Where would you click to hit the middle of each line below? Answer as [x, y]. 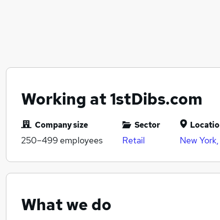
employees [80, 140]
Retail [134, 140]
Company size [61, 125]
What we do [66, 205]
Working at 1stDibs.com [112, 99]
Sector [147, 125]
